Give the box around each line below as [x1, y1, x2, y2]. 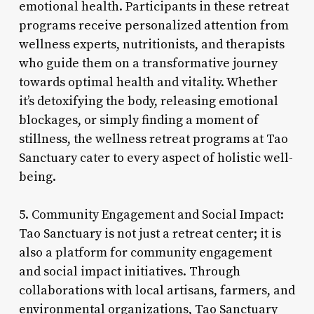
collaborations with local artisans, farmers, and [18, 282, 295, 299]
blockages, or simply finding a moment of [18, 111, 259, 128]
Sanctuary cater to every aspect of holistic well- [18, 149, 293, 166]
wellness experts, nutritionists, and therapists [18, 36, 285, 53]
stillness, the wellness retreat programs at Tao [18, 130, 288, 147]
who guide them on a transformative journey [18, 55, 278, 71]
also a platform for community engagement [18, 244, 272, 261]
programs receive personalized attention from [18, 17, 289, 34]
